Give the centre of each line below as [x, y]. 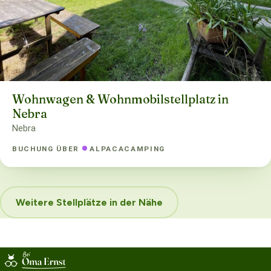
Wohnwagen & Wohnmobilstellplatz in [120, 99]
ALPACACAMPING [127, 149]
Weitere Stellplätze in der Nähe [89, 202]
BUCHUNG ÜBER [47, 149]
